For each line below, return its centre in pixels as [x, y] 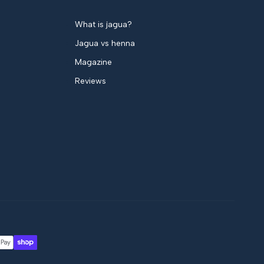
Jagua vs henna [105, 44]
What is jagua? [103, 25]
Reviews [90, 81]
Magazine [93, 62]
